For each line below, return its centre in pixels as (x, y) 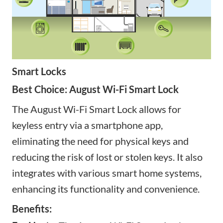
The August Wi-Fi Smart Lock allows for (97, 109)
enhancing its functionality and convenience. (106, 189)
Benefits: (32, 209)
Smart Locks (39, 71)
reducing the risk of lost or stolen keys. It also (107, 157)
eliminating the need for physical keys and (100, 141)
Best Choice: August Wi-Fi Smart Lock (95, 89)
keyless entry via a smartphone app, (87, 125)
